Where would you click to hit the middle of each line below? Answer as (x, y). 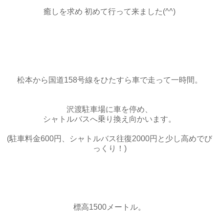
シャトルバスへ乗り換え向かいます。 (109, 119)
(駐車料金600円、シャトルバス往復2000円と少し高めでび (109, 138)
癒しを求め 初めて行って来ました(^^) (109, 11)
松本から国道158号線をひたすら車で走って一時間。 (109, 80)
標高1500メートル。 (109, 207)
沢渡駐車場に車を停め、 (109, 109)
